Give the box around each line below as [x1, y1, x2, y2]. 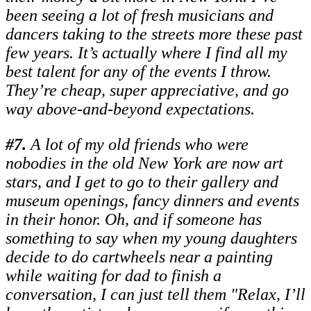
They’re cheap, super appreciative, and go [6, 81, 289, 100]
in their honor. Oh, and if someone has [6, 210, 262, 229]
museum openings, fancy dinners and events [6, 192, 299, 210]
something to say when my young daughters [6, 229, 297, 248]
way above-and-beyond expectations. [6, 100, 255, 119]
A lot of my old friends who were [31, 135, 249, 154]
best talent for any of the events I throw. [6, 62, 271, 81]
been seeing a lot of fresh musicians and [6, 6, 274, 25]
